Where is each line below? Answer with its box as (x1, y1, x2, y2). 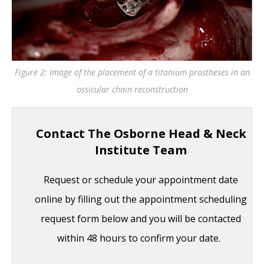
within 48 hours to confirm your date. (57, 231, 225, 245)
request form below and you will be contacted (41, 212, 241, 225)
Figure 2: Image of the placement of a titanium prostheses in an (14, 66, 250, 78)
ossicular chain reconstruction (76, 83, 188, 95)
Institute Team (95, 141, 187, 158)
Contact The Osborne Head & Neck (35, 125, 246, 141)
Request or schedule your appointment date (44, 173, 238, 186)
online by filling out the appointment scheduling (35, 192, 247, 206)
